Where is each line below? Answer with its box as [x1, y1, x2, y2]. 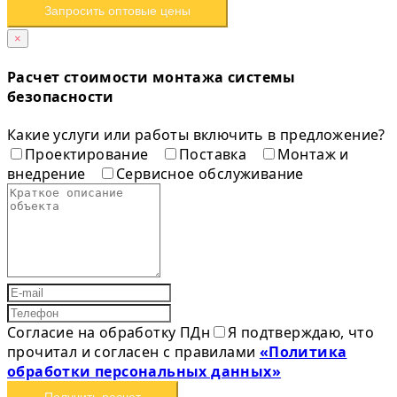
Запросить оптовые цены [44, 3, 191, 18]
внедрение [7, 163, 90, 183]
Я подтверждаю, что [228, 322, 375, 342]
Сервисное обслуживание [116, 163, 304, 183]
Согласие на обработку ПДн [7, 322, 210, 342]
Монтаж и [276, 144, 349, 164]
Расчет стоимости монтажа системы [7, 66, 296, 87]
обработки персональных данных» [7, 361, 281, 381]
